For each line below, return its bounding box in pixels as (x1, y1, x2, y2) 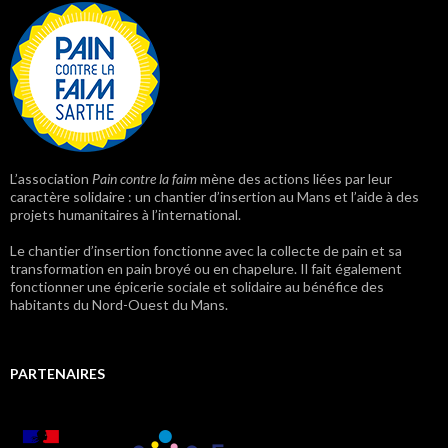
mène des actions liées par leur (197, 169, 392, 187)
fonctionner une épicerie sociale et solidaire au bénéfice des (10, 277, 384, 295)
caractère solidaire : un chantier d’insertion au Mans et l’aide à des (10, 187, 419, 205)
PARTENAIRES (10, 364, 105, 382)
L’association (10, 169, 92, 187)
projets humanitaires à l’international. (10, 205, 241, 223)
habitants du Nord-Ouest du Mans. (10, 295, 228, 313)
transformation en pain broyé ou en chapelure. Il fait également (10, 259, 402, 277)
